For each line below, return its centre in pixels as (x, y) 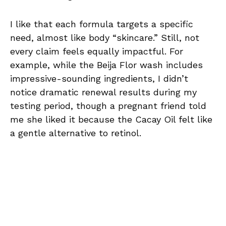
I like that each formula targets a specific (102, 24)
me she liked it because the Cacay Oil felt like (111, 120)
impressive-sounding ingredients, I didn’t (99, 79)
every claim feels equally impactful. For (97, 51)
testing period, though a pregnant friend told (108, 106)
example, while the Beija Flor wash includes (106, 65)
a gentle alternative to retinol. (76, 133)
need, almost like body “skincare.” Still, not (105, 38)
